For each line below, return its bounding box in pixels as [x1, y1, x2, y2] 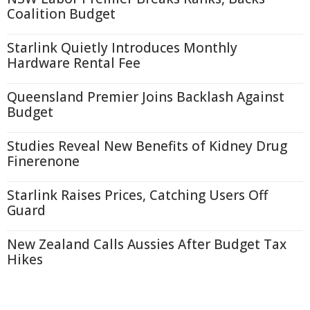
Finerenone [7, 152, 80, 170]
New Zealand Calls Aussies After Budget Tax [7, 235, 286, 253]
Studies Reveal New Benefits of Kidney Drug [7, 137, 287, 155]
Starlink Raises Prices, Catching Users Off [7, 186, 268, 204]
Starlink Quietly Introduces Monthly [7, 39, 237, 57]
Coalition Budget [7, 5, 116, 23]
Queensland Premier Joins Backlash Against [7, 88, 284, 106]
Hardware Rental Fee [7, 54, 140, 72]
